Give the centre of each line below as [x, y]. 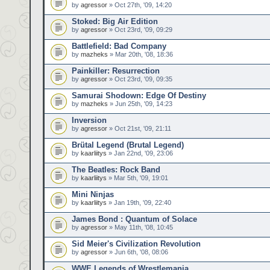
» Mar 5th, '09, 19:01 [137, 178]
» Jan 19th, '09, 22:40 [139, 202]
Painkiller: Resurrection [116, 71]
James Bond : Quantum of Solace [134, 219]
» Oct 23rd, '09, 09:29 [140, 30]
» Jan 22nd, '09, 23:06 [140, 153]
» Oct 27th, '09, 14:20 [140, 5]
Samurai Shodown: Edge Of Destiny [139, 96]
